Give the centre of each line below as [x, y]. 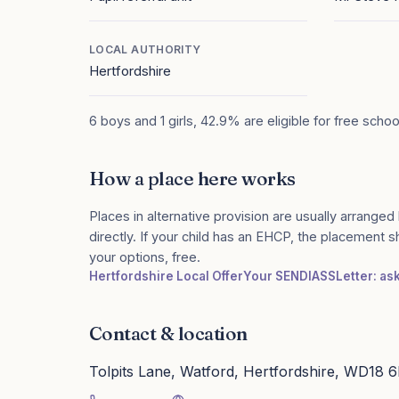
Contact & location [168, 333]
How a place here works [192, 178]
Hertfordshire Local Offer [166, 276]
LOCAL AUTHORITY [145, 49]
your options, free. [145, 257]
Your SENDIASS [289, 276]
